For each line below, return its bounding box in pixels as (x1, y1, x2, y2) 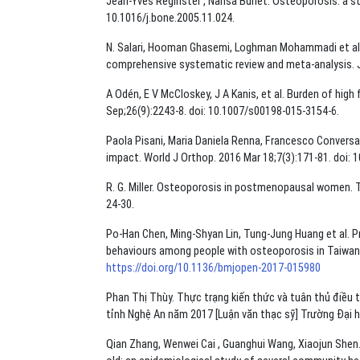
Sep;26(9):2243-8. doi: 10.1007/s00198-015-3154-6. (106, 104, 339, 118)
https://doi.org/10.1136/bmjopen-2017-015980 (106, 260, 321, 275)
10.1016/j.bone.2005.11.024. (106, 10, 235, 25)
